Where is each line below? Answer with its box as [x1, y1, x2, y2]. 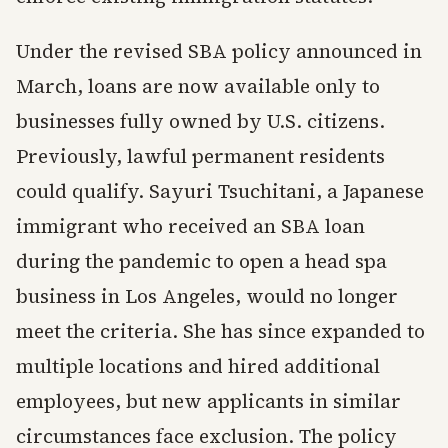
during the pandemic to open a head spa [16, 248, 387, 274]
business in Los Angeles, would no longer [16, 283, 398, 309]
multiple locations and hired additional [16, 353, 380, 379]
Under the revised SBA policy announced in [16, 38, 422, 64]
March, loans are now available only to [16, 73, 380, 99]
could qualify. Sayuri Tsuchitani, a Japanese [16, 178, 424, 204]
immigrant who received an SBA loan [16, 213, 365, 239]
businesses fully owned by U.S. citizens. [16, 108, 385, 134]
